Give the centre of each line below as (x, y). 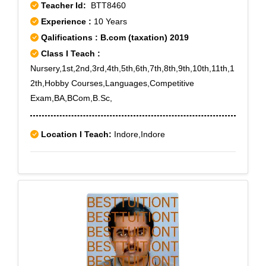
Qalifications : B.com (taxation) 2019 (114, 37)
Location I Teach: (76, 134)
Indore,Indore (138, 134)
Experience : (67, 21)
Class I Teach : (71, 53)
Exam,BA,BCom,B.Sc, (71, 98)
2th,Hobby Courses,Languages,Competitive (112, 83)
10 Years (110, 21)
